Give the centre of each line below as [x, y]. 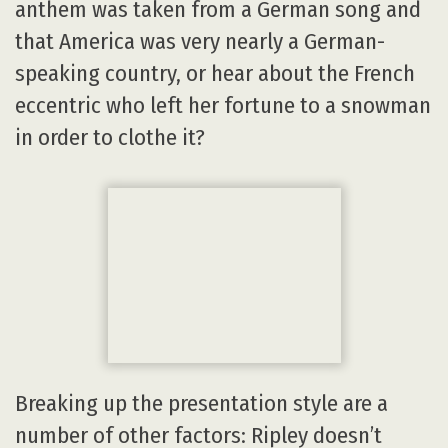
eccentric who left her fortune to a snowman [223, 105]
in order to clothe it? [110, 137]
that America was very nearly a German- [200, 41]
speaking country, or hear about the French [215, 73]
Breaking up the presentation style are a [201, 403]
